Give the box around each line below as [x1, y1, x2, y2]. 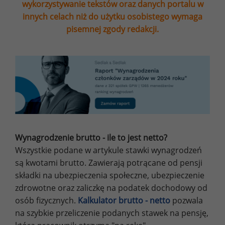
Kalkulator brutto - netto [78, 195, 170, 206]
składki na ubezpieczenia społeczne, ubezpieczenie [15, 170, 204, 181]
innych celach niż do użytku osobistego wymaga [23, 11, 202, 22]
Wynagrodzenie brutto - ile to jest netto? [15, 132, 167, 144]
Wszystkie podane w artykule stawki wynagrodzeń [15, 145, 202, 156]
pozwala [170, 195, 203, 206]
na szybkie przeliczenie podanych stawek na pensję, [15, 207, 208, 219]
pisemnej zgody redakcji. [66, 24, 159, 35]
